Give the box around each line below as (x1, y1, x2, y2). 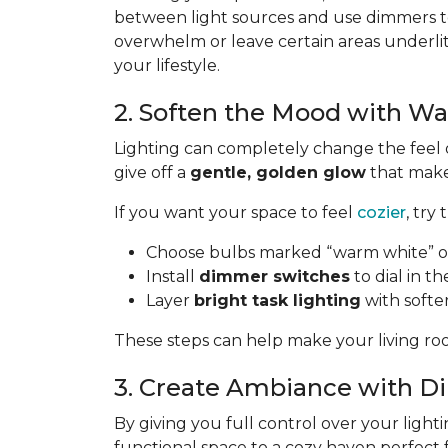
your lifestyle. (114, 56, 220, 75)
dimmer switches (199, 267, 350, 286)
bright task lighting (194, 291, 361, 310)
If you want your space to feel (114, 203, 357, 222)
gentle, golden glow (190, 163, 366, 182)
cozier (357, 203, 406, 222)
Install (146, 267, 199, 286)
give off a (114, 163, 190, 182)
